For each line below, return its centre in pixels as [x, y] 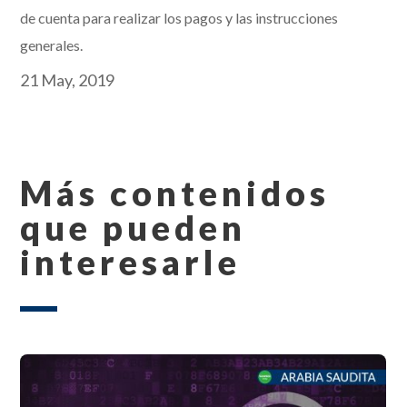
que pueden [134, 228]
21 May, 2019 [68, 80]
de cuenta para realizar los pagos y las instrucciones [179, 18]
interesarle [131, 262]
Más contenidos [175, 193]
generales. [52, 45]
